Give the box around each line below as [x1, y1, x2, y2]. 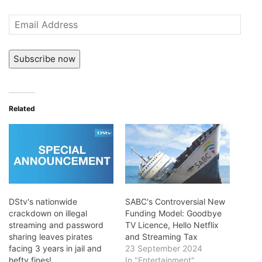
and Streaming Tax [125, 231, 198, 242]
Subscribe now [13, 53, 75, 64]
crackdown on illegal [9, 208, 87, 218]
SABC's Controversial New [125, 196, 225, 206]
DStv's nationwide [9, 196, 77, 206]
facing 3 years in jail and [9, 243, 102, 253]
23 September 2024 [125, 243, 202, 253]
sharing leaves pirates [9, 231, 92, 242]
